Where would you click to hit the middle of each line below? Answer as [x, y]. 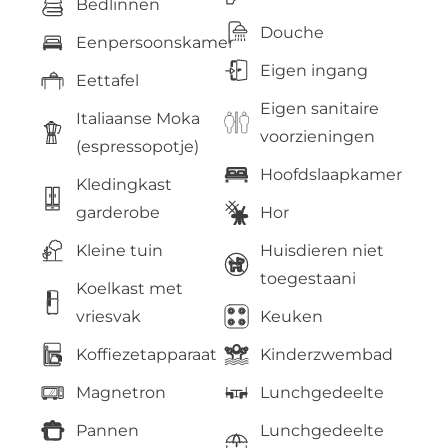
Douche [292, 32]
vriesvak [109, 316]
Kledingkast [124, 184]
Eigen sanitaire [320, 108]
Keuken [292, 316]
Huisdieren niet [322, 250]
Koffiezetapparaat [147, 354]
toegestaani [308, 278]
